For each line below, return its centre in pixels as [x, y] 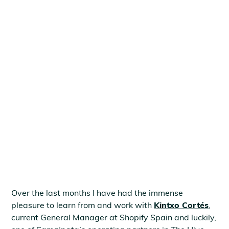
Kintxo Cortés [181, 205]
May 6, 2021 [36, 148]
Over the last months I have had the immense [97, 193]
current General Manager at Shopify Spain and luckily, [114, 217]
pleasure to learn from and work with [83, 205]
